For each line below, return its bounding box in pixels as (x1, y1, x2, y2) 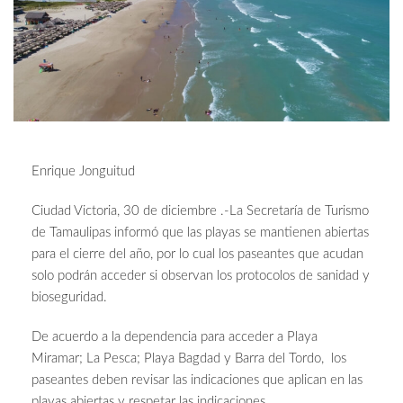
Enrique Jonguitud (31, 165, 139, 179)
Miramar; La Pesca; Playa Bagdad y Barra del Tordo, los (31, 352, 346, 366)
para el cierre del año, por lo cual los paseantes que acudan (31, 247, 363, 262)
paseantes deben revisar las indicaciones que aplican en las (31, 373, 363, 388)
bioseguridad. (31, 291, 111, 305)
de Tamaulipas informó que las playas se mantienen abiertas (31, 226, 369, 240)
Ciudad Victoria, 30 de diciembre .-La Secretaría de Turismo (31, 204, 369, 219)
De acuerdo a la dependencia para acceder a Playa (31, 330, 318, 345)
